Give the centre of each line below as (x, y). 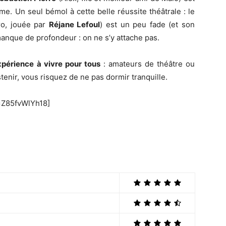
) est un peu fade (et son (148, 24)
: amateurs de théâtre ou (147, 64)
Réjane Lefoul (74, 24)
